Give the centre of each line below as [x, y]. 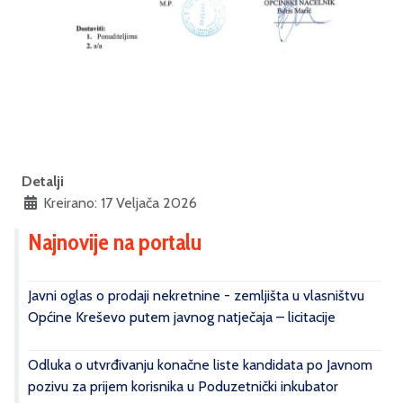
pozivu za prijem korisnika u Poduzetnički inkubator [183, 386]
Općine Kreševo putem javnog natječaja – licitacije [182, 317]
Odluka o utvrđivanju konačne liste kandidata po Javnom [200, 364]
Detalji [43, 181]
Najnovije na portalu [115, 242]
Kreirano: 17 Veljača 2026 [120, 202]
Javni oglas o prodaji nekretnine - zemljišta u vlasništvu [196, 295]
